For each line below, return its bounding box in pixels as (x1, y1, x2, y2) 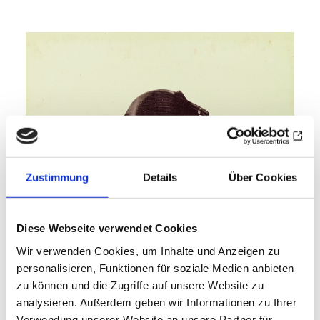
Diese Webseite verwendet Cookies (16, 221, 197, 234)
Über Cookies (228, 171, 298, 184)
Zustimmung (25, 171, 89, 184)
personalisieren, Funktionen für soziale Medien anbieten (16, 261, 294, 274)
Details (142, 171, 178, 184)
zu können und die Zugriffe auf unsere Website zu (16, 279, 264, 291)
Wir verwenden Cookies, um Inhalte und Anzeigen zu (16, 244, 280, 257)
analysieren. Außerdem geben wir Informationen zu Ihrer (16, 296, 296, 309)
